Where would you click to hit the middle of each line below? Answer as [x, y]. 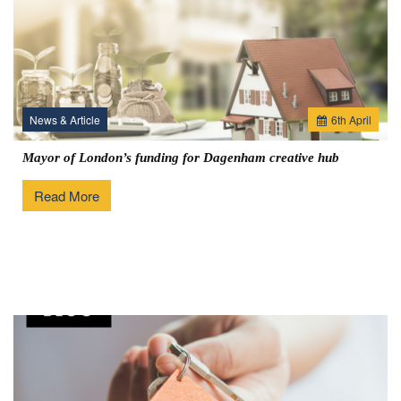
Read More [67, 196]
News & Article [65, 119]
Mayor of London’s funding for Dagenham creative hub [181, 158]
